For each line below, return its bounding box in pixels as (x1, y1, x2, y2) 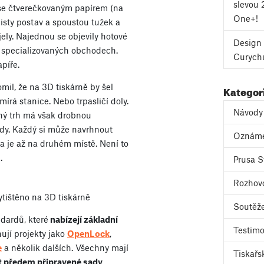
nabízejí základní (48, 213, 118, 225)
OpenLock (67, 227, 110, 239)
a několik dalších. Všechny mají (2, 242, 128, 253)
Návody (233, 107, 263, 117)
